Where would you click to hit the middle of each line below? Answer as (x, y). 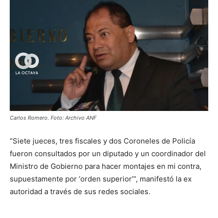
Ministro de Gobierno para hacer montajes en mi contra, (106, 166)
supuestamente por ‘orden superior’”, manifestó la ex (101, 179)
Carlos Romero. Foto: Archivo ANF (53, 118)
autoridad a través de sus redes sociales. (81, 192)
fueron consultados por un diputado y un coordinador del (108, 154)
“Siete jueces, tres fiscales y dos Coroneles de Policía (102, 141)
